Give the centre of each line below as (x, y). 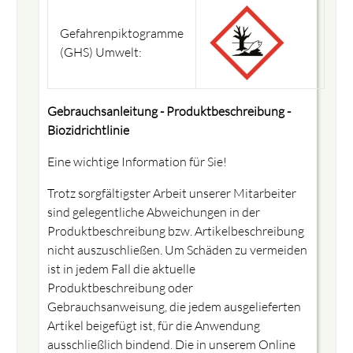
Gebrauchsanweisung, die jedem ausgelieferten (174, 306)
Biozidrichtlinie (88, 130)
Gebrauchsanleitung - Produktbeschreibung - (169, 111)
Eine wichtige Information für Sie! (137, 161)
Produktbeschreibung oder (120, 287)
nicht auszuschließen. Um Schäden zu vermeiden (177, 249)
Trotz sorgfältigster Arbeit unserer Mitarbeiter (171, 193)
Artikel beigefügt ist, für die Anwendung (153, 325)
